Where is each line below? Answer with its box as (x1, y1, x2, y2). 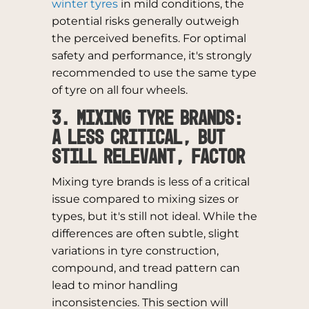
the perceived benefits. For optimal (51, 32, 246, 45)
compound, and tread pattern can (51, 261, 240, 275)
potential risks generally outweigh (51, 14, 239, 28)
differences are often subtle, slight (51, 227, 239, 240)
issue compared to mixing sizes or (51, 192, 239, 206)
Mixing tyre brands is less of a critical (51, 175, 250, 188)
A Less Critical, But (51, 128, 225, 149)
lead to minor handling (51, 279, 178, 292)
